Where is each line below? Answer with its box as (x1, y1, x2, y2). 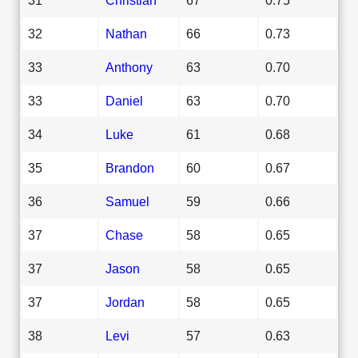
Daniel (105, 93, 143, 108)
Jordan (105, 294, 145, 309)
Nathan (105, 26, 147, 41)
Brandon (105, 160, 154, 175)
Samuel (105, 193, 149, 209)
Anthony (105, 59, 153, 74)
